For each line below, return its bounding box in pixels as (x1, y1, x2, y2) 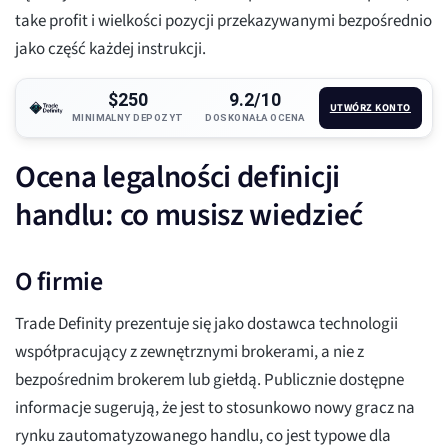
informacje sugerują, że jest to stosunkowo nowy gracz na (15, 396, 415, 421)
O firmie (15, 263, 103, 301)
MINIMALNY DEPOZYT (71, 112, 184, 124)
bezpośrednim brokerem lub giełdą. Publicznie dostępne (15, 368, 404, 393)
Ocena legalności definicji (15, 155, 340, 200)
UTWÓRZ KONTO (329, 100, 411, 116)
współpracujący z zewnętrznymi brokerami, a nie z (15, 340, 364, 365)
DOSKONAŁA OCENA (205, 112, 305, 124)
